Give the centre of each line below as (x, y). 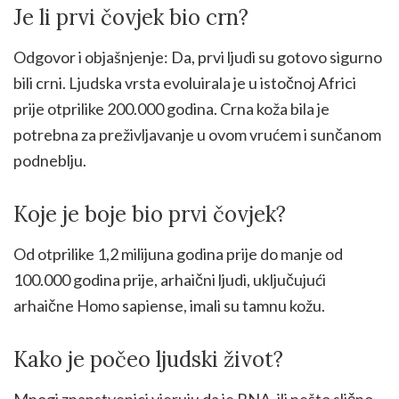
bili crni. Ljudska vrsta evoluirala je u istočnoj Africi (185, 82)
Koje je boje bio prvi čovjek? (150, 214)
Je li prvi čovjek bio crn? (131, 17)
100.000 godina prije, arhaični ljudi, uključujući (170, 279)
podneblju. (50, 160)
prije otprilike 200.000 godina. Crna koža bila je (171, 108)
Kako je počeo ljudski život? (148, 359)
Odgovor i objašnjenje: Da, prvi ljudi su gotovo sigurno (198, 57)
